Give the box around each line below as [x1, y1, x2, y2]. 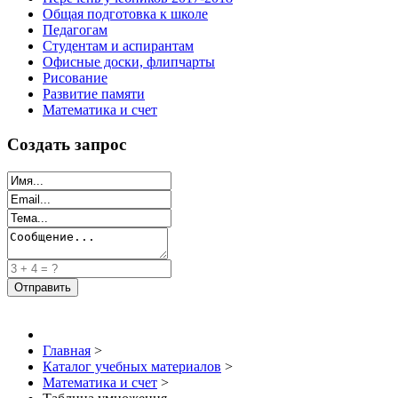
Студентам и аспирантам [43, 38, 194, 54]
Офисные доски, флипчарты [43, 54, 215, 70]
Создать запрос [7, 134, 126, 154]
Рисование [43, 70, 107, 86]
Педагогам [43, 22, 107, 38]
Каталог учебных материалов [43, 358, 221, 374]
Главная [43, 342, 91, 358]
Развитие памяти [43, 86, 145, 102]
